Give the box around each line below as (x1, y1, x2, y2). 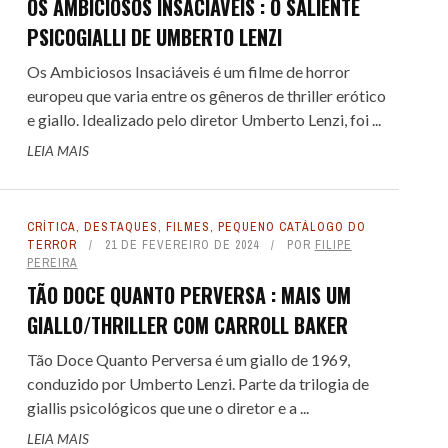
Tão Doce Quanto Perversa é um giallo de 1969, (26, 350, 350, 369)
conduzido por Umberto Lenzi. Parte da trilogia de (26, 374, 369, 393)
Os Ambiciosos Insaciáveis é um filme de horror (26, 62, 350, 81)
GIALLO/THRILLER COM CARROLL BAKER (26, 310, 348, 340)
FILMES (165, 219, 210, 235)
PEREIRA (26, 255, 78, 271)
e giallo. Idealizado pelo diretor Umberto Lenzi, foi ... (26, 110, 381, 129)
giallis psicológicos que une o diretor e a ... (26, 398, 309, 417)
